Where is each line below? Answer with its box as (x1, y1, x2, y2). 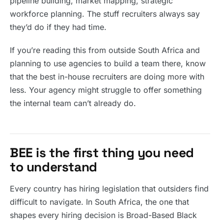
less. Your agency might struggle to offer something (10, 85, 202, 95)
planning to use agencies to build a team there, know (10, 58, 206, 68)
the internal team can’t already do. (10, 98, 136, 108)
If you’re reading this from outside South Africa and (10, 45, 200, 55)
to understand (10, 159, 97, 175)
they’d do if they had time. (10, 22, 107, 32)
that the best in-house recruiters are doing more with (10, 72, 204, 82)
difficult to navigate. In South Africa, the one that (10, 197, 189, 207)
